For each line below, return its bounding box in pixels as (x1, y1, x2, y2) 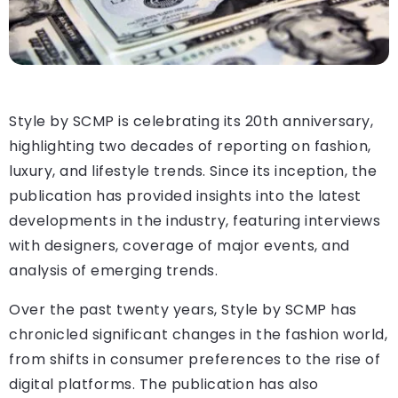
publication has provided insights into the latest (9, 185, 362, 206)
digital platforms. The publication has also (9, 373, 319, 394)
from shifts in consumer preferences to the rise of (9, 348, 380, 370)
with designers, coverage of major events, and (9, 235, 350, 256)
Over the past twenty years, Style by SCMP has (9, 298, 357, 320)
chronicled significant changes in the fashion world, (9, 323, 387, 345)
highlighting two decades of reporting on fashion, (9, 135, 371, 156)
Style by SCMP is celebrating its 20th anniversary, (9, 110, 373, 131)
